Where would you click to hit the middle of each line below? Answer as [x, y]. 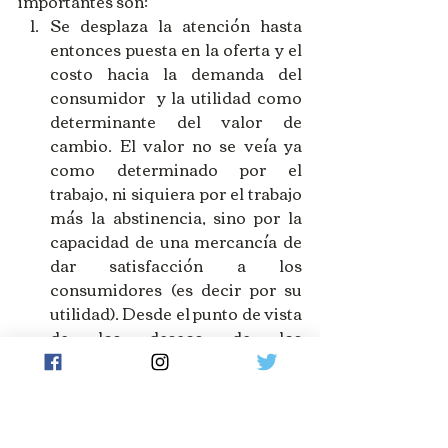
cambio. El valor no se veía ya [176, 145]
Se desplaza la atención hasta [176, 25]
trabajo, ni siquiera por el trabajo [176, 193]
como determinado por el [176, 169]
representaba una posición [176, 385]
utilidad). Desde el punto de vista [176, 313]
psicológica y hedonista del [176, 409]
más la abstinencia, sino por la [176, 217]
